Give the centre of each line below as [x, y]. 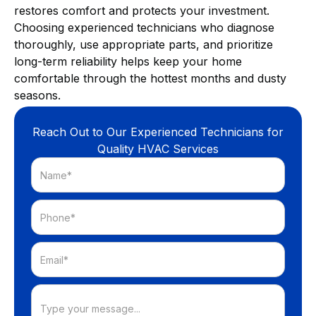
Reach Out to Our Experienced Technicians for [158, 132]
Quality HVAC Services [158, 149]
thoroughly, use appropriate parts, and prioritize [144, 45]
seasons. [37, 96]
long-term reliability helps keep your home [128, 62]
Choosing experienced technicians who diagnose [144, 28]
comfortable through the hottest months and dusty [150, 79]
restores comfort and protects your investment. [142, 11]
